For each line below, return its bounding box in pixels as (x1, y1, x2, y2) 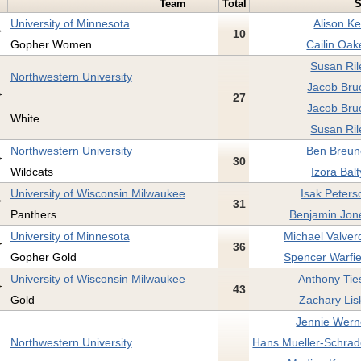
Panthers (10, 208, 56, 222)
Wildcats (10, 165, 53, 179)
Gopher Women (10, 38, 92, 52)
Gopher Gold (10, 251, 77, 264)
